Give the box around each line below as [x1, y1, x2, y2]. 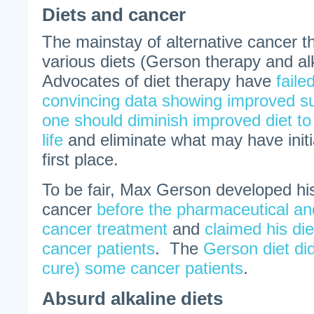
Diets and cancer [42, 5, 186, 25]
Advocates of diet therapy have [42, 71, 276, 90]
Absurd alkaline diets [42, 289, 223, 308]
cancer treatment [42, 219, 168, 238]
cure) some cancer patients [42, 259, 243, 278]
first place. [42, 150, 118, 169]
